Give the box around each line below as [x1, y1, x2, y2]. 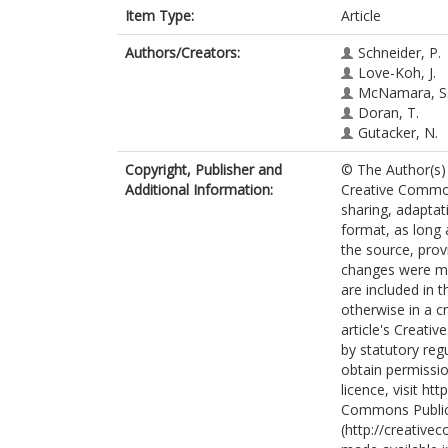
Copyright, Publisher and [125, 160, 282, 179]
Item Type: [125, 6, 194, 25]
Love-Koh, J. [358, 63, 436, 82]
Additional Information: [125, 180, 273, 199]
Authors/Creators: [125, 43, 240, 62]
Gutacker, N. [358, 123, 438, 142]
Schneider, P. [358, 43, 441, 62]
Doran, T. [358, 103, 419, 122]
